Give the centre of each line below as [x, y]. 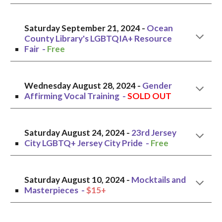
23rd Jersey [154, 133]
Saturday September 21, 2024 [83, 28]
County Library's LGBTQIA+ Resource [98, 38]
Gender [157, 85]
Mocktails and [159, 180]
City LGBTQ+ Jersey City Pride [84, 143]
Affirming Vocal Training [72, 96]
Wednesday [49, 85]
